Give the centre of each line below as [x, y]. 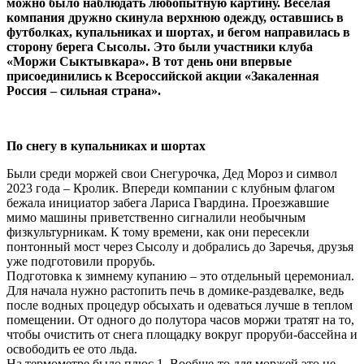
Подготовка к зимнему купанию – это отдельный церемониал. [180, 276]
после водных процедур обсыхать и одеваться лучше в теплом [180, 305]
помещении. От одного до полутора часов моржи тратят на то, [180, 320]
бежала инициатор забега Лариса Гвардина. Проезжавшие [168, 203]
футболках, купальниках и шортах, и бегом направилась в [178, 32]
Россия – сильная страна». [84, 91]
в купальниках [105, 146]
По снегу [33, 146]
